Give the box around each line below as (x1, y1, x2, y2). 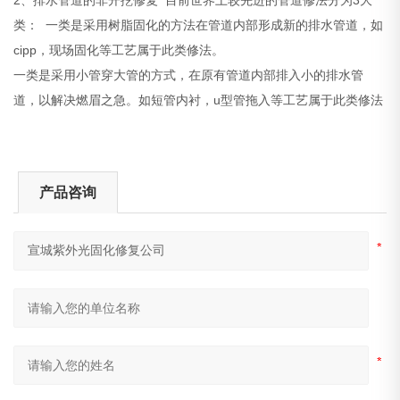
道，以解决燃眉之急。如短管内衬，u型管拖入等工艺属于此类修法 (13, 92, 384, 107)
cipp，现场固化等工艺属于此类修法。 (13, 42, 229, 57)
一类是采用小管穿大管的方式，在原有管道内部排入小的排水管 (13, 67, 364, 82)
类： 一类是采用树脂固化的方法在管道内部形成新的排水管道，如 (13, 17, 384, 32)
